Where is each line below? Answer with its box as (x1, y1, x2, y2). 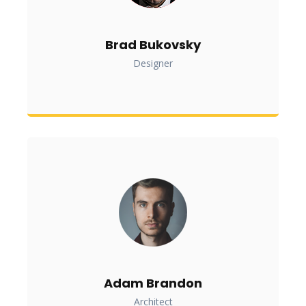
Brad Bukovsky (105, 36, 201, 54)
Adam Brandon (104, 275, 202, 292)
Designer (133, 57, 173, 70)
